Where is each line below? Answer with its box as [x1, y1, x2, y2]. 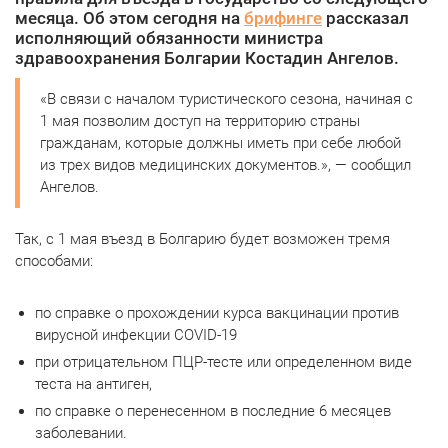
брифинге [244, 8, 322, 28]
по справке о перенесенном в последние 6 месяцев [35, 402, 391, 420]
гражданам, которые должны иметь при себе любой [40, 134, 401, 152]
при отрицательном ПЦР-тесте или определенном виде [35, 353, 412, 371]
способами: [15, 252, 93, 270]
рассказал [322, 8, 409, 28]
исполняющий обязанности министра [15, 28, 323, 48]
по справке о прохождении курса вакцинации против [35, 304, 399, 322]
